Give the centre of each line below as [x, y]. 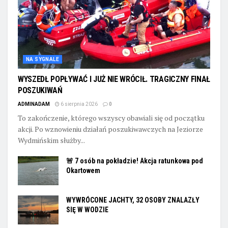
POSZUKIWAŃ [40, 90]
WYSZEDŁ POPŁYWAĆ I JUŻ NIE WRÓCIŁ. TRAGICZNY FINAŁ [114, 79]
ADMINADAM [34, 104]
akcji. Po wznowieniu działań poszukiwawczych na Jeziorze [110, 129]
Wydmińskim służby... [51, 140]
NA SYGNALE [42, 59]
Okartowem [83, 170]
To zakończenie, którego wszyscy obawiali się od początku [111, 118]
